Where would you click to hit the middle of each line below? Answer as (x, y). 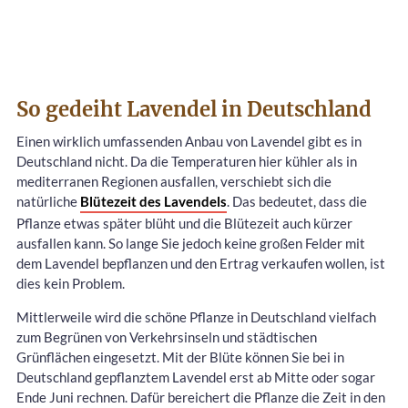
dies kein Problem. (71, 283)
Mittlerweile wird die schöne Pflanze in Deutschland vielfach (196, 316)
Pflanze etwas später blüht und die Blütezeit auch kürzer (184, 223)
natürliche (48, 201)
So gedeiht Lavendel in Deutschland (194, 109)
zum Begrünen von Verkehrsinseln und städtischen (167, 337)
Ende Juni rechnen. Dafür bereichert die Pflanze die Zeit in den (201, 397)
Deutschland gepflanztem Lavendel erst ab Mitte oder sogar (196, 377)
